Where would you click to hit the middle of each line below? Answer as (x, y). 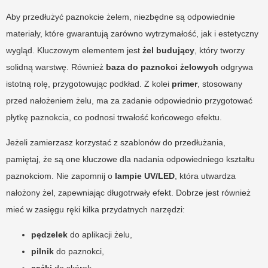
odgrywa (236, 67)
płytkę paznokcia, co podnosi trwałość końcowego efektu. (114, 117)
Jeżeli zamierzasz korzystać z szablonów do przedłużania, (116, 142)
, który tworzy (220, 50)
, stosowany (220, 83)
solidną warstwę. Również (56, 67)
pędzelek (49, 234)
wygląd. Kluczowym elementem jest (74, 50)
